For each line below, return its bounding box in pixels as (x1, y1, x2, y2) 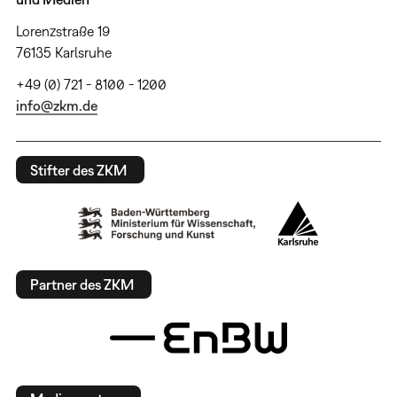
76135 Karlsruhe (15, 44, 112, 61)
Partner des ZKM (29, 276, 134, 292)
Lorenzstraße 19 (15, 23, 110, 40)
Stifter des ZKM (29, 161, 127, 178)
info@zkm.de (15, 97, 97, 114)
